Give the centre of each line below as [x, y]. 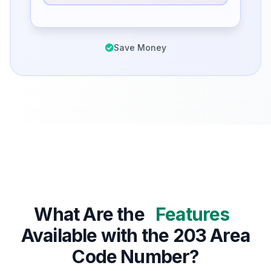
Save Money [140, 48]
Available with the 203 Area [135, 236]
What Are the [91, 214]
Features [192, 214]
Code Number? [135, 257]
